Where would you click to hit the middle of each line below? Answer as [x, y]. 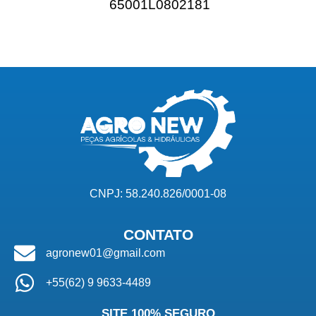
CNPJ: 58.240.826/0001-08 [158, 193]
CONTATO [158, 235]
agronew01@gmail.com [105, 253]
